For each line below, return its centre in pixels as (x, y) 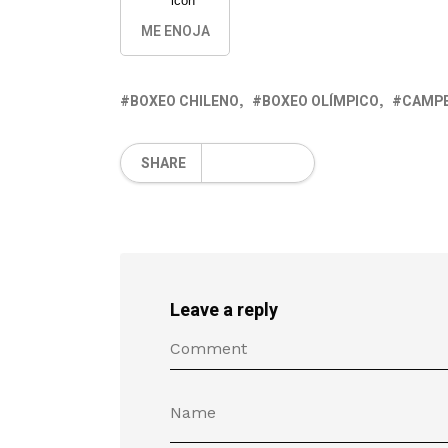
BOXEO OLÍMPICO (320, 101)
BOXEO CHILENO (184, 101)
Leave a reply (224, 310)
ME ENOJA (175, 31)
